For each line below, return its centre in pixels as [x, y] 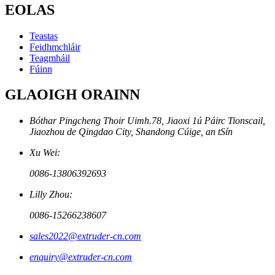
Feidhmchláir [55, 47]
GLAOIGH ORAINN [72, 95]
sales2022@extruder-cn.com [85, 236]
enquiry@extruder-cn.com [81, 257]
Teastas [44, 36]
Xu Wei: [45, 153]
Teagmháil [50, 58]
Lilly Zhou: [51, 195]
